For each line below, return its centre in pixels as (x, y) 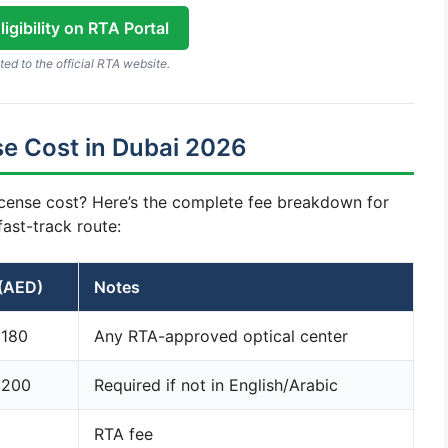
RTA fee (123, 434)
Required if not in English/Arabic (216, 385)
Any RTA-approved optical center (221, 336)
